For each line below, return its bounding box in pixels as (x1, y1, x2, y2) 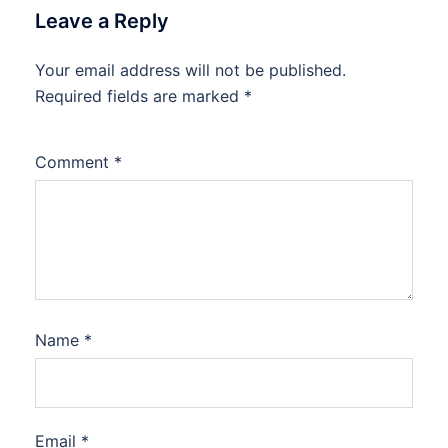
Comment (35, 152, 114, 172)
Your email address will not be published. (35, 60, 346, 80)
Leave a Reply (35, 9, 169, 33)
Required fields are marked (35, 86, 244, 106)
